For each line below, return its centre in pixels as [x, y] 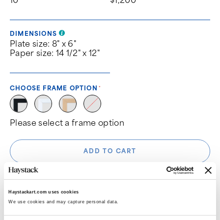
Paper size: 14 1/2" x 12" [55, 53]
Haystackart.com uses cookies [44, 192]
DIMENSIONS [35, 33]
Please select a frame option [67, 123]
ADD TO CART [110, 151]
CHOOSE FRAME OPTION [54, 88]
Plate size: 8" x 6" [43, 43]
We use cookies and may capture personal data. [65, 202]
